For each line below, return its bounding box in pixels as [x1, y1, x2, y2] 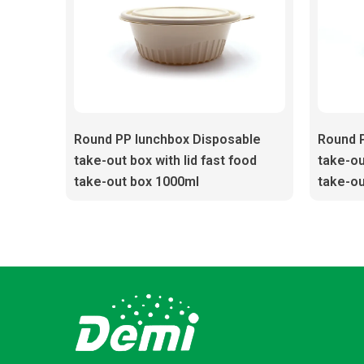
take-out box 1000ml [73, 174, 199, 190]
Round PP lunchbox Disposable [73, 132, 261, 148]
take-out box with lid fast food [73, 153, 257, 169]
